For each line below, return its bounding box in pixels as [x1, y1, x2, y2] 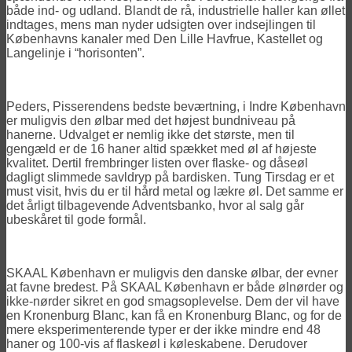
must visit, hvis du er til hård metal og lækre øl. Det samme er [6, 184, 343, 198]
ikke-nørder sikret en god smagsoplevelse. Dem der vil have [6, 294, 339, 308]
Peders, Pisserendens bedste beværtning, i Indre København [6, 99, 346, 113]
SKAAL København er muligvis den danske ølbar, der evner [6, 266, 338, 280]
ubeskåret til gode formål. [6, 212, 146, 226]
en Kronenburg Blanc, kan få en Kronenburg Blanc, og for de [6, 308, 342, 322]
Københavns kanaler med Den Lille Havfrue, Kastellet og [6, 31, 323, 46]
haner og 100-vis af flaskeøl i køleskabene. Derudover [6, 336, 307, 350]
